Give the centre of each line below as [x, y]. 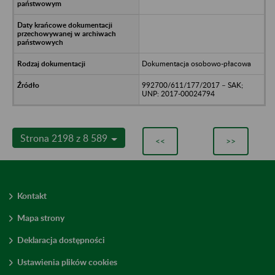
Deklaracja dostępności [61, 239]
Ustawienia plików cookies [67, 261]
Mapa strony [41, 217]
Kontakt [32, 195]
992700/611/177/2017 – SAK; [192, 85]
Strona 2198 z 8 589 [65, 137]
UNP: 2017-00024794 [178, 93]
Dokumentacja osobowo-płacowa [196, 63]
